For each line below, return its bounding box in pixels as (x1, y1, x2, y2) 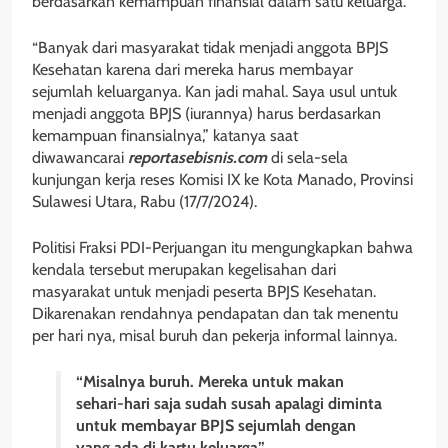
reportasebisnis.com (128, 147, 267, 167)
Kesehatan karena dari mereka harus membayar (32, 59, 353, 79)
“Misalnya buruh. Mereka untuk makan (76, 371, 344, 391)
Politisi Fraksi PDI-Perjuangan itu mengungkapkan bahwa (32, 237, 413, 257)
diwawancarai (32, 147, 128, 167)
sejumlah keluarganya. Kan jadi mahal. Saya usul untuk (32, 81, 397, 101)
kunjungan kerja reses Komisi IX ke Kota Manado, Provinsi (32, 169, 413, 189)
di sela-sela (267, 147, 348, 167)
